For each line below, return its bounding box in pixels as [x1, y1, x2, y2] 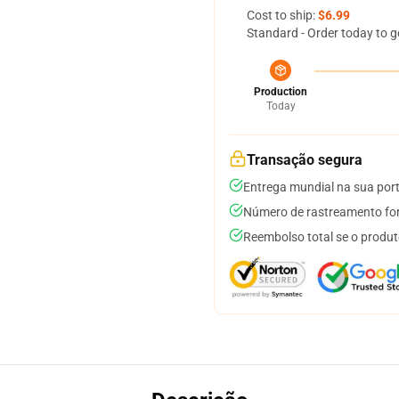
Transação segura [247, 151, 362, 168]
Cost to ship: [247, 8, 318, 22]
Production [254, 85, 307, 98]
